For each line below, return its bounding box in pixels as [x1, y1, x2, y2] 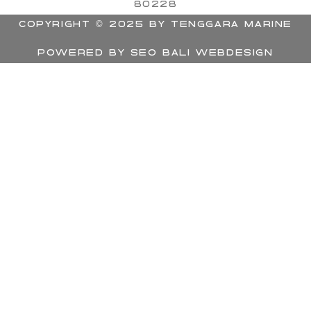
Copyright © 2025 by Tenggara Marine [19, 19, 292, 29]
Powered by [37, 49, 126, 58]
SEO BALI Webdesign [130, 49, 274, 58]
